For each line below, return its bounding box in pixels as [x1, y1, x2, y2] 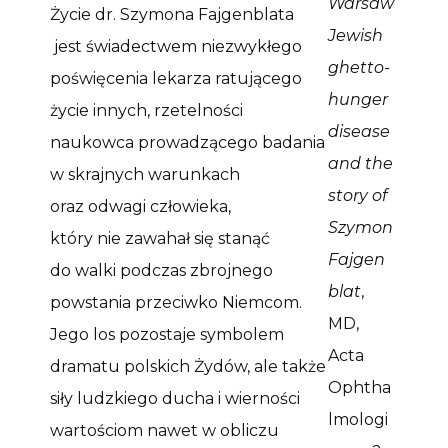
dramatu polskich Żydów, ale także [50, 356, 326, 376]
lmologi [328, 409, 389, 429]
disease [328, 121, 391, 141]
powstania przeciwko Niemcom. [50, 292, 302, 312]
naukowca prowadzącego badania [50, 132, 325, 152]
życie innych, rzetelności [50, 100, 243, 120]
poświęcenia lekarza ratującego [50, 68, 302, 88]
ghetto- [328, 57, 391, 77]
